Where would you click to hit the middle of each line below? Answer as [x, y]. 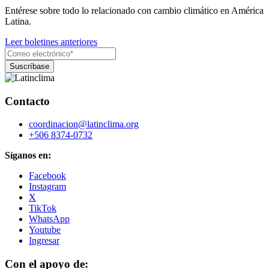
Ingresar [44, 241]
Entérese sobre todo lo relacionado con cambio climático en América [134, 10]
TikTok [43, 208]
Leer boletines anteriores [51, 41]
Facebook [47, 176]
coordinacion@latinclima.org [84, 124]
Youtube [45, 230]
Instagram [47, 187]
